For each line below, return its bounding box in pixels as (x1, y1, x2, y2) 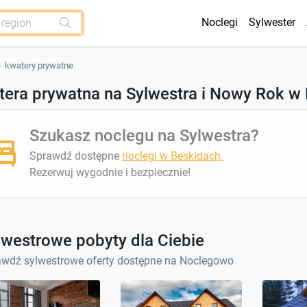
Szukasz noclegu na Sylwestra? (29, 125, 259, 145)
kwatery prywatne (5, 60, 73, 71)
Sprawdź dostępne (29, 149, 122, 162)
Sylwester (249, 16, 295, 29)
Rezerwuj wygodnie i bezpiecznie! (29, 165, 191, 179)
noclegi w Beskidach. (122, 149, 223, 162)
